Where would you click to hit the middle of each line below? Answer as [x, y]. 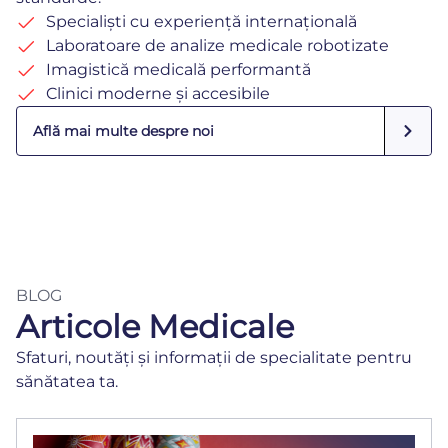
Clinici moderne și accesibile [158, 93]
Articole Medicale [155, 326]
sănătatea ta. [67, 381]
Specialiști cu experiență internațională [201, 21]
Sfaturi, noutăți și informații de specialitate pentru [214, 357]
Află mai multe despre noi [123, 130]
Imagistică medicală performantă [178, 69]
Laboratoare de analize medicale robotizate [217, 45]
